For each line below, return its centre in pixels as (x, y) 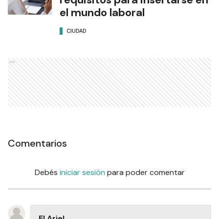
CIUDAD (77, 31)
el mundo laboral (102, 13)
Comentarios (37, 143)
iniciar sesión (82, 173)
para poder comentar (146, 173)
